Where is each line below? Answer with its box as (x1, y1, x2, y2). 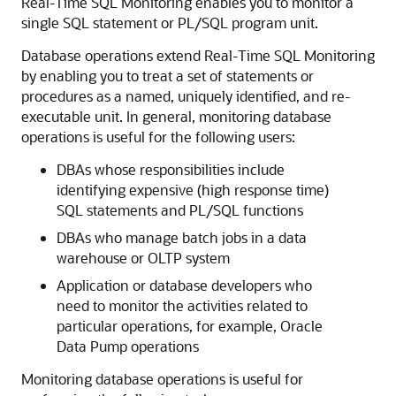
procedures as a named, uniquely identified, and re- (21, 87, 351, 105)
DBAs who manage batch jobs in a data (57, 228, 307, 247)
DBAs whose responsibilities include (57, 160, 285, 179)
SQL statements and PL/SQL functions (57, 201, 303, 219)
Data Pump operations (57, 337, 199, 355)
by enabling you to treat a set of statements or (21, 66, 314, 85)
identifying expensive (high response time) (57, 180, 329, 199)
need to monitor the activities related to (57, 296, 308, 315)
